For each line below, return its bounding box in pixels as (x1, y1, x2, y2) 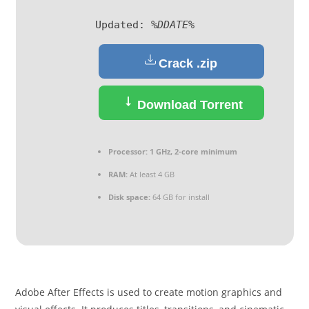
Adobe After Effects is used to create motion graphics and (15, 286, 283, 299)
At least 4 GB (127, 169, 175, 179)
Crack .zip (159, 57, 217, 70)
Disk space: (108, 192, 150, 202)
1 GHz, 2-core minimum (147, 146, 237, 157)
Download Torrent (133, 98, 243, 112)
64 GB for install (150, 192, 210, 202)
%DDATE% (150, 19, 195, 31)
